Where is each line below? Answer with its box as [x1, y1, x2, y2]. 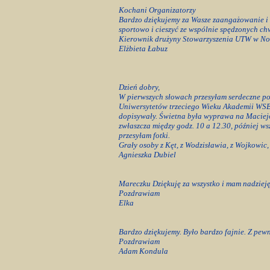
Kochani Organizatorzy [118, 5, 196, 14]
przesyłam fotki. [118, 131, 170, 140]
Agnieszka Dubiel [118, 150, 176, 159]
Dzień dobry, [118, 83, 160, 92]
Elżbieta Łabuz [118, 44, 168, 53]
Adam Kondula [118, 246, 168, 256]
